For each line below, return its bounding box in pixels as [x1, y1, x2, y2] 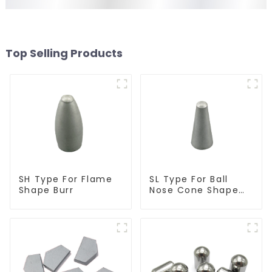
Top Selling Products [5, 45, 123, 61]
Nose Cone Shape [149, 183, 239, 196]
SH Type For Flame [18, 172, 113, 185]
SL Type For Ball [149, 172, 228, 185]
